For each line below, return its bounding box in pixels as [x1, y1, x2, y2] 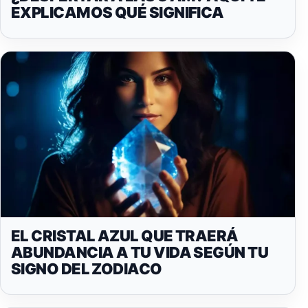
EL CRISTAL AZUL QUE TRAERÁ [11, 226, 239, 245]
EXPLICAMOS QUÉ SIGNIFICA [11, 3, 224, 21]
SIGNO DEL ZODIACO [11, 259, 162, 278]
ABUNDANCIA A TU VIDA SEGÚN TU [11, 243, 269, 261]
